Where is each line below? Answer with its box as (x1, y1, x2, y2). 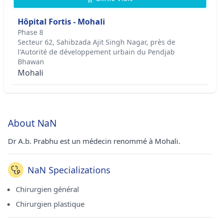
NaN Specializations (27, 164, 110, 176)
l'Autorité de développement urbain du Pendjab (18, 47, 175, 56)
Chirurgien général (16, 184, 79, 194)
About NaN (8, 117, 56, 130)
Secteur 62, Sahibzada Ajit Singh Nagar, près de (18, 37, 175, 47)
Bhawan (18, 57, 44, 66)
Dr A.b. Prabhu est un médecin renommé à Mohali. (8, 136, 180, 146)
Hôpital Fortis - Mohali (18, 16, 105, 27)
